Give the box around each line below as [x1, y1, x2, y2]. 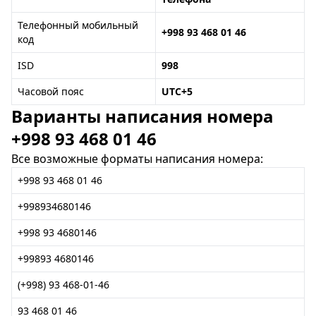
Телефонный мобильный [18, 18, 138, 32]
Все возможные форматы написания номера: [11, 151, 263, 166]
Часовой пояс [18, 85, 84, 98]
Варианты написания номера [11, 104, 274, 128]
